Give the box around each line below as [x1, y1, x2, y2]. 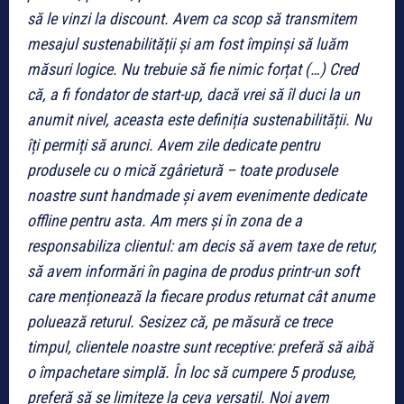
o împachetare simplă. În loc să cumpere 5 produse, [27, 362, 356, 381]
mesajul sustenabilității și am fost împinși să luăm [27, 33, 348, 53]
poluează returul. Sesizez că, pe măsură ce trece [27, 311, 332, 331]
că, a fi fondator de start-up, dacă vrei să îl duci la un [27, 84, 360, 104]
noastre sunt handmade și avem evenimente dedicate [27, 185, 366, 205]
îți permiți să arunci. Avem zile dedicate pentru [27, 134, 320, 154]
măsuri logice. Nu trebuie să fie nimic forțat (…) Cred [27, 59, 358, 78]
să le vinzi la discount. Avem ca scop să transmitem [27, 8, 357, 28]
